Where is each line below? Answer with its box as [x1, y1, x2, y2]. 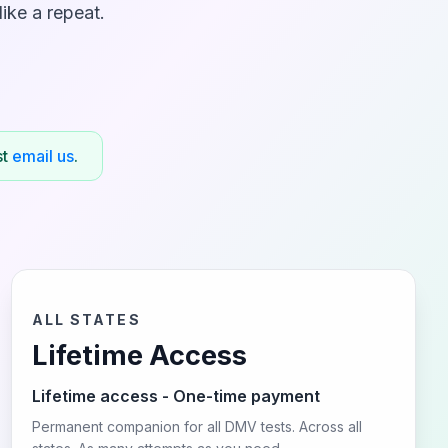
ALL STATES [31, 311, 141, 328]
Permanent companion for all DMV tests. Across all [31, 418, 362, 435]
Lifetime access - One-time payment [31, 386, 320, 406]
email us [11, 146, 74, 166]
